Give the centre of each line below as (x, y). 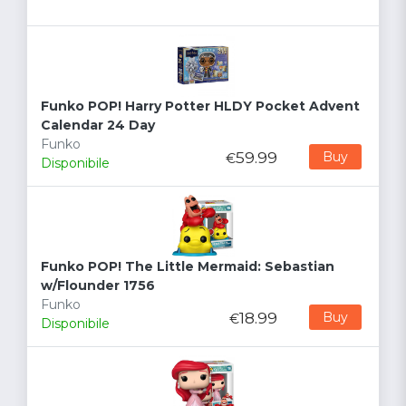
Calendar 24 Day (98, 126)
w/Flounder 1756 (98, 286)
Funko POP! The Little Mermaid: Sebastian (188, 267)
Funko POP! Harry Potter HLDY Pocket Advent (200, 106)
